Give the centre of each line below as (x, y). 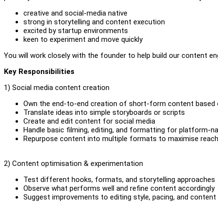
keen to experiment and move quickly (83, 39)
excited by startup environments (76, 30)
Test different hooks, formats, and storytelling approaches (119, 179)
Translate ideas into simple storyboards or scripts (104, 112)
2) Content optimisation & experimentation (73, 163)
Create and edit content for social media (89, 121)
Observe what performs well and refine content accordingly (119, 188)
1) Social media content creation (57, 87)
